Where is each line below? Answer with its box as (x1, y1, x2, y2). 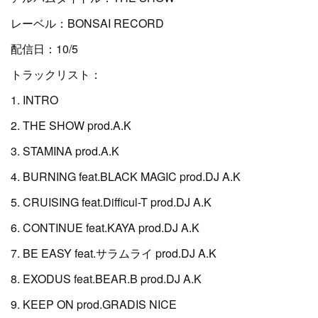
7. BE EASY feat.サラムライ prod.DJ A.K (11, 245, 216, 261)
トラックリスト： (11, 66, 102, 82)
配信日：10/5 (11, 40, 78, 57)
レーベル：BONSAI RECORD (11, 15, 164, 31)
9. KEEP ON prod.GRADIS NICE (11, 296, 177, 312)
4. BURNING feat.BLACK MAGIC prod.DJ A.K (11, 168, 241, 185)
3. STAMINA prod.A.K (11, 143, 119, 159)
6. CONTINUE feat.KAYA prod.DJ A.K (11, 219, 199, 236)
